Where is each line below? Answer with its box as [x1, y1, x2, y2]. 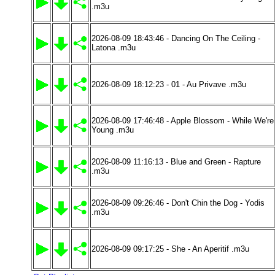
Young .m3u [91, 125, 134, 134]
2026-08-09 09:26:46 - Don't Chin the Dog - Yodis [91, 198, 265, 207]
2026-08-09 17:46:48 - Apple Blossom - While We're [91, 116, 274, 125]
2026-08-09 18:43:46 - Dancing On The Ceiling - [91, 34, 260, 43]
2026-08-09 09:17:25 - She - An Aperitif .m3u [91, 244, 249, 254]
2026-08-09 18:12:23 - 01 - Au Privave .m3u [91, 80, 246, 89]
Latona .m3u [91, 43, 136, 52]
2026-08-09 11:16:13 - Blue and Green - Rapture [91, 157, 261, 166]
